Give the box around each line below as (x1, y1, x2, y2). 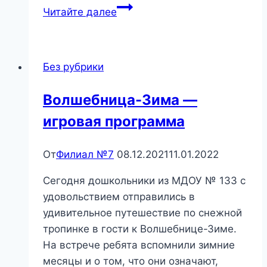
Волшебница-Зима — (43, 91, 197, 108)
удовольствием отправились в (43, 190, 195, 203)
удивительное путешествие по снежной (43, 206, 242, 219)
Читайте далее (43, 5, 117, 18)
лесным (116, 15, 155, 28)
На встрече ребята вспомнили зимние (43, 238, 235, 251)
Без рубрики (43, 60, 104, 73)
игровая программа (43, 112, 185, 130)
